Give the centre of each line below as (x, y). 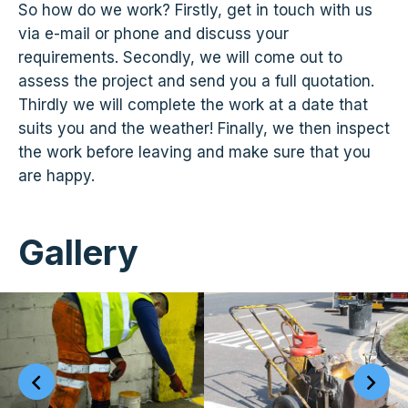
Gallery (78, 252)
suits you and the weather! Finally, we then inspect (204, 128)
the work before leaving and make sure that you (194, 152)
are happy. (56, 175)
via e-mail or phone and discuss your (153, 33)
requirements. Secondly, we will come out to (180, 57)
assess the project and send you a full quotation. (196, 81)
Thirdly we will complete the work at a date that (193, 104)
